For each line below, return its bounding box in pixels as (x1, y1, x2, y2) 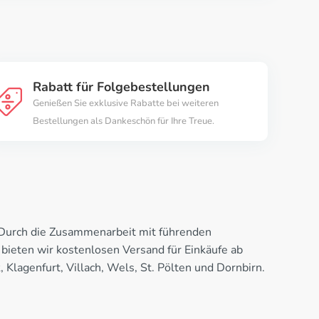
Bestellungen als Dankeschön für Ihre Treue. (33, 115, 214, 128)
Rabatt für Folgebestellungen (33, 78, 210, 96)
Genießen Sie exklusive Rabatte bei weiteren (33, 97, 219, 110)
